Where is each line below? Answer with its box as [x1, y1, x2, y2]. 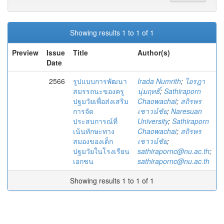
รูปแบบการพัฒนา [73, 76, 127, 86]
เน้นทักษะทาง [73, 126, 114, 136]
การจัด [73, 106, 93, 116]
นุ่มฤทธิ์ [137, 86, 160, 96]
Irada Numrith [137, 76, 181, 86]
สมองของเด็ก [73, 136, 113, 146]
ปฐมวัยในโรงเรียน [73, 146, 129, 156]
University [137, 116, 168, 126]
